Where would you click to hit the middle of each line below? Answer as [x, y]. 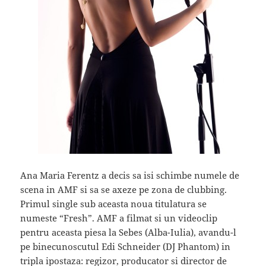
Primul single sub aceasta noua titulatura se [114, 203]
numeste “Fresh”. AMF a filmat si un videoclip [119, 218]
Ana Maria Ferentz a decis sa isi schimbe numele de [130, 175]
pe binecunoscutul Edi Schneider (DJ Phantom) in [126, 246]
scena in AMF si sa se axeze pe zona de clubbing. [124, 189]
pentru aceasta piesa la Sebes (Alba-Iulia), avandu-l [129, 232]
